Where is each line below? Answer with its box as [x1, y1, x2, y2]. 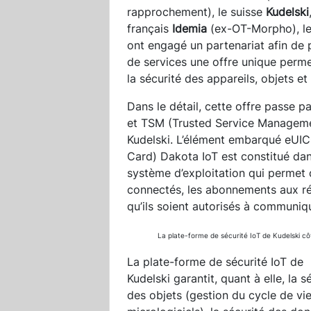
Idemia [172, 21, 207, 35]
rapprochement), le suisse [127, 4, 266, 19]
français [127, 21, 172, 35]
